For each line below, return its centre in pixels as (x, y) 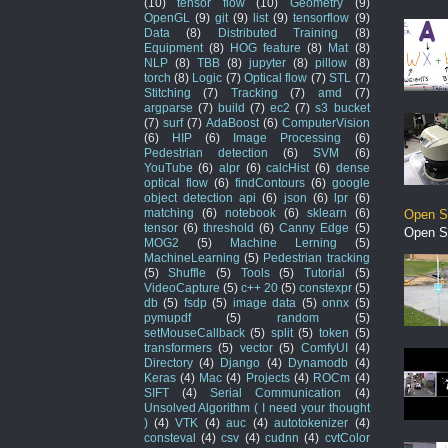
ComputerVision (325, 122)
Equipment (173, 47)
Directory (168, 362)
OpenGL (166, 17)
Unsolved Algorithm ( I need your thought (256, 407)
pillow (331, 62)
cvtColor (347, 437)
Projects (267, 377)
